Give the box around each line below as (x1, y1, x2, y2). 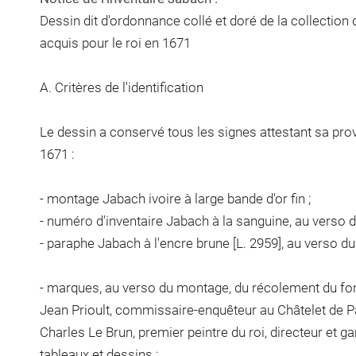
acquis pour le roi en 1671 (39, 34, 191, 51)
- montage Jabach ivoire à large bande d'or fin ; (39, 190, 311, 207)
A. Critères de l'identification (39, 79, 203, 95)
